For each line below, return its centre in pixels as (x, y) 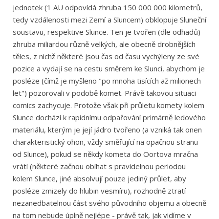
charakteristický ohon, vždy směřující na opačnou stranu (105, 142)
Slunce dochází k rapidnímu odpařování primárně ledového (109, 118)
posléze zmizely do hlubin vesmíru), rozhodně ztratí (99, 191)
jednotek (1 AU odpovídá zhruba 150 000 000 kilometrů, (107, 8)
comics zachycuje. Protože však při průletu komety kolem (108, 105)
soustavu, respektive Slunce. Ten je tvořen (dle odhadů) (106, 32)
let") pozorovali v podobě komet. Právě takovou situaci (104, 93)
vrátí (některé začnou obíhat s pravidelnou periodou (99, 166)
